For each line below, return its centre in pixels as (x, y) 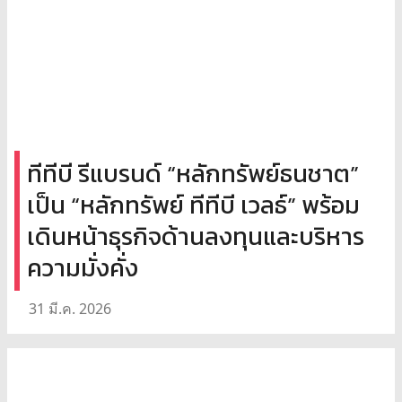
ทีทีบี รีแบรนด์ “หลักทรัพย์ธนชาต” (193, 173)
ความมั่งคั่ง (83, 267)
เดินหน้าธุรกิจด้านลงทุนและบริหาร (196, 236)
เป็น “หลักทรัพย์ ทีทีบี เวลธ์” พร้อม (193, 205)
